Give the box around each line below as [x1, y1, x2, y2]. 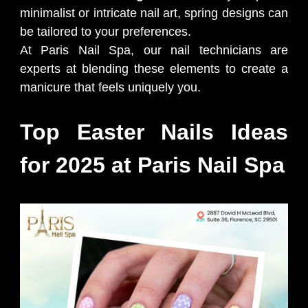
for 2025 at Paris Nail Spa [20, 153, 285, 177]
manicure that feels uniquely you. [20, 80, 201, 94]
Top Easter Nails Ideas [20, 120, 288, 144]
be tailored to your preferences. [20, 25, 191, 38]
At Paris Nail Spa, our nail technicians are [20, 43, 288, 57]
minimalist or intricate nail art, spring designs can [20, 6, 288, 20]
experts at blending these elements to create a [20, 62, 288, 76]
